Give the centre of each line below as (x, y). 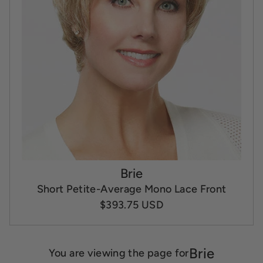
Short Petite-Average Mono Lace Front (131, 189)
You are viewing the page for (119, 253)
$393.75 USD (131, 205)
